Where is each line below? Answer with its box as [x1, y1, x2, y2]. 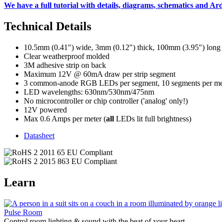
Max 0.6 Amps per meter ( [24, 114, 106, 123]
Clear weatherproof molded [24, 52, 110, 60]
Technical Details [4, 19, 91, 33]
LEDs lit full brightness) [114, 114, 191, 123]
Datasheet [24, 131, 55, 140]
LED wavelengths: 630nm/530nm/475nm [24, 87, 154, 96]
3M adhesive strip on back [24, 60, 106, 69]
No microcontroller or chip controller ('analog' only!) [24, 96, 188, 105]
